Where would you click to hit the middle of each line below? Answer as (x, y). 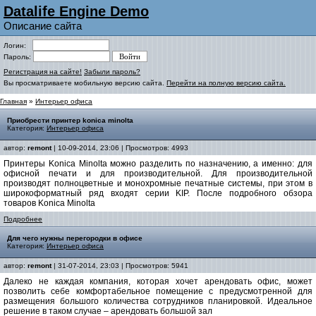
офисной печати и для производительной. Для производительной (158, 174)
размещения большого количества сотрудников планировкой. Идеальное (158, 301)
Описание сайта (43, 26)
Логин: (18, 45)
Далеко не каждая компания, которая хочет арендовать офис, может (158, 281)
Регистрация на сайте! (43, 72)
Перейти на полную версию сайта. (226, 83)
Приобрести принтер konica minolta (70, 120)
